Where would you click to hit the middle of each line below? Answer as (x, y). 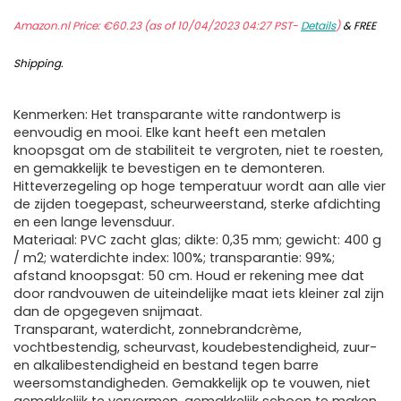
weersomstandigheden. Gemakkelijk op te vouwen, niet (192, 384)
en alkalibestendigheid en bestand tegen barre (166, 366)
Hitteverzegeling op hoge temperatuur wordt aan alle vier (200, 187)
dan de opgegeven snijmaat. (108, 312)
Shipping (37, 64)
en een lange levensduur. (94, 222)
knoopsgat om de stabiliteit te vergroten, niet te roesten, (198, 151)
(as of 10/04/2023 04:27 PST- (221, 26)
